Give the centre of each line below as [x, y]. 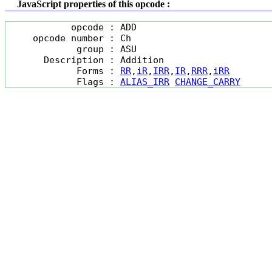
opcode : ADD [71, 28]
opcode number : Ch [68, 39]
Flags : [63, 82]
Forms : [63, 71]
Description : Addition [85, 60]
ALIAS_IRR [145, 82]
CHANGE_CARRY [208, 82]
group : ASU [71, 49]
